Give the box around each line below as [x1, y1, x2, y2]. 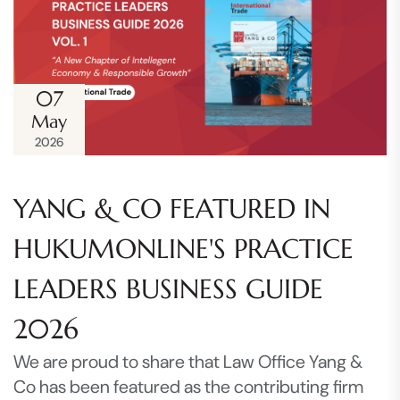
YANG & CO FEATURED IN [13, 191, 330, 225]
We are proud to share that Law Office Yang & [13, 349, 362, 373]
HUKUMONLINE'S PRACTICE [13, 231, 354, 265]
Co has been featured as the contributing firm [13, 374, 363, 398]
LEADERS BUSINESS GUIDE [13, 271, 323, 305]
